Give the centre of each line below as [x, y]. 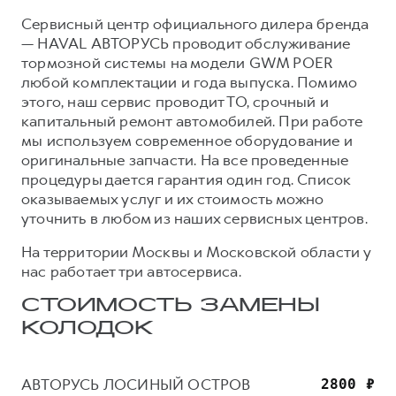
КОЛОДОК [88, 329]
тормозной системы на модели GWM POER [177, 62]
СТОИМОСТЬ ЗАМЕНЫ [171, 306]
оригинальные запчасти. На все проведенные [185, 160]
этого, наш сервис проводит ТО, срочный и [175, 101]
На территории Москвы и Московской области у [196, 251]
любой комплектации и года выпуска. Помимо [190, 82]
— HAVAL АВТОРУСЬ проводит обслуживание [186, 43]
